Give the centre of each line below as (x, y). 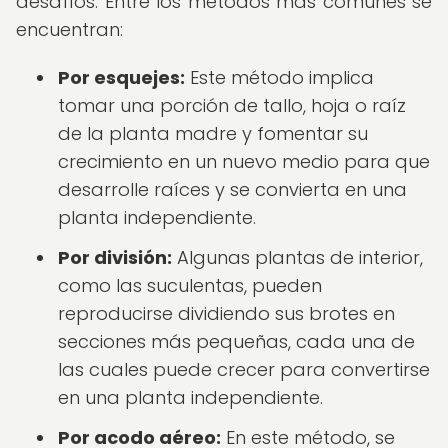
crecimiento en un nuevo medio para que (244, 161)
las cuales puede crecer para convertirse (244, 369)
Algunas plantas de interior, (297, 257)
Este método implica (279, 77)
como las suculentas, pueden (190, 285)
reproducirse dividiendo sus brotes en (226, 313)
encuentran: (69, 29)
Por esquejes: (121, 77)
